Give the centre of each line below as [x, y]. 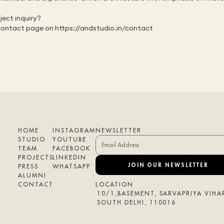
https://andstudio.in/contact [104, 28]
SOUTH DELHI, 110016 [136, 202]
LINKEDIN [69, 157]
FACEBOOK [71, 148]
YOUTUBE [69, 139]
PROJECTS [36, 157]
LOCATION [114, 184]
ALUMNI [32, 175]
